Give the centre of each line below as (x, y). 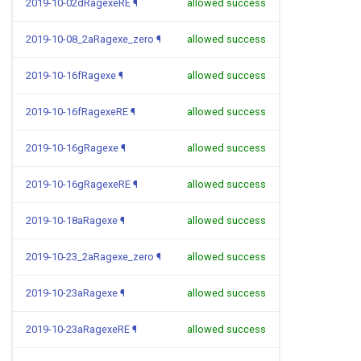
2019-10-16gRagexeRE (78, 184)
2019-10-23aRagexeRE (78, 329)
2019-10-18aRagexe (72, 220)
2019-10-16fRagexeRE (77, 112)
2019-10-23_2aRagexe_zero (90, 257)
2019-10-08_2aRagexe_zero (90, 39)
